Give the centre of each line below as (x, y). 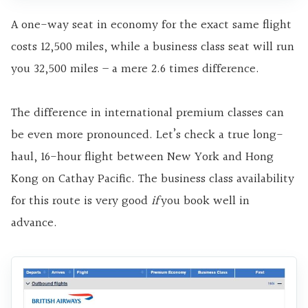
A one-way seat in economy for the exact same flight (151, 25)
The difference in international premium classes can (147, 113)
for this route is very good (81, 201)
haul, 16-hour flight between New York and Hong (142, 157)
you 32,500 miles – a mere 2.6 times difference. (135, 69)
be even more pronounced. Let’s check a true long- (147, 135)
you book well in (205, 201)
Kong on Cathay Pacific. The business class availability (153, 179)
